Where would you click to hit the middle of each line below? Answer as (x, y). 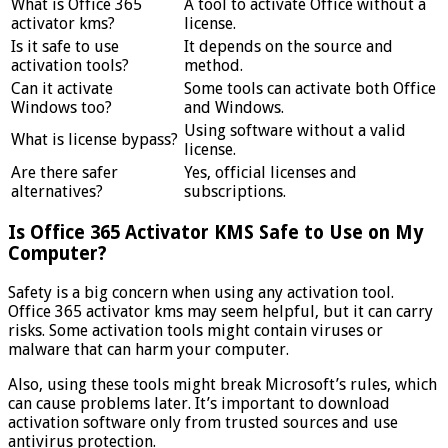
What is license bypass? (94, 139)
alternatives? (57, 191)
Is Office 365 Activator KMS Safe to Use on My (216, 233)
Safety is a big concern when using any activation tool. (201, 292)
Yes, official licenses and (270, 172)
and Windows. (234, 107)
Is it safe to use (65, 46)
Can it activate (62, 88)
